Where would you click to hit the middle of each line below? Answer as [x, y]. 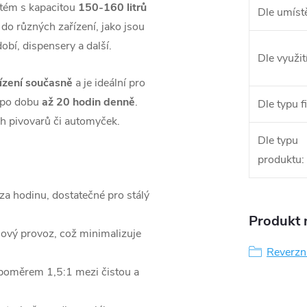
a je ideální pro [109, 83]
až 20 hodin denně [88, 102]
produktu [280, 159]
